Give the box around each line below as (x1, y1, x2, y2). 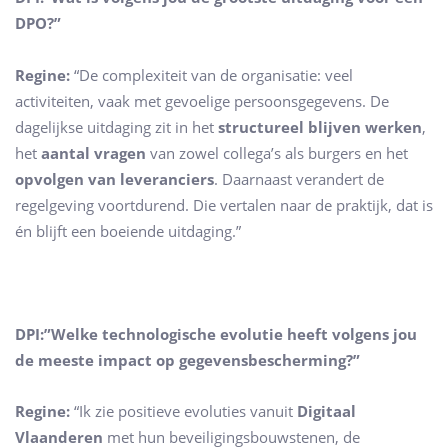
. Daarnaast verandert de (214, 168, 384, 189)
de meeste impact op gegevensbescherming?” (15, 349, 360, 370)
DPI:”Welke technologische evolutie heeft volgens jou (15, 323, 417, 344)
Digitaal (297, 401, 356, 422)
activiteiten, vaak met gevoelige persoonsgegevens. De (15, 90, 389, 111)
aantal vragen (41, 142, 146, 163)
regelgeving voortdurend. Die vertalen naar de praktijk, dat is (15, 194, 433, 215)
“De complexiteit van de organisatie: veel (70, 64, 353, 85)
